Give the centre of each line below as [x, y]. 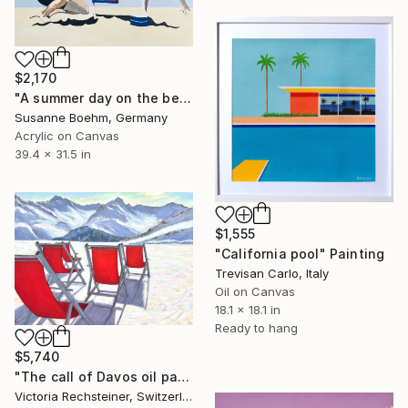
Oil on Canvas [255, 292]
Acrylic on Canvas [67, 136]
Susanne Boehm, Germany [91, 118]
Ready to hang [256, 328]
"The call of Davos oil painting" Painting [184, 376]
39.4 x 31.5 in [53, 154]
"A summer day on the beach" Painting [185, 98]
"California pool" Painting [300, 254]
